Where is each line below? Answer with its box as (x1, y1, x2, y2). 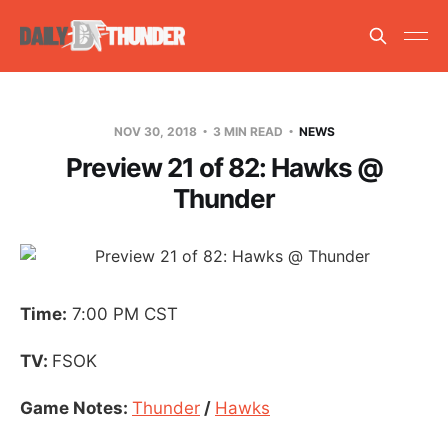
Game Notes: (20, 397, 132, 418)
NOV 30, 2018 (113, 123, 200, 139)
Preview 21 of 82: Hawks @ (65, 151, 383, 183)
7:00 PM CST (67, 303, 178, 324)
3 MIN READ (209, 123, 286, 139)
